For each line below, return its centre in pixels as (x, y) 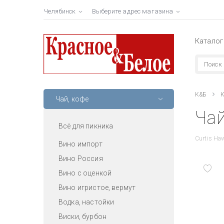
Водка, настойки (86, 202)
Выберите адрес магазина (133, 11)
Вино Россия (81, 158)
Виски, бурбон (82, 216)
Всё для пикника (86, 126)
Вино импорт (80, 144)
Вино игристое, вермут (97, 187)
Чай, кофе (72, 99)
